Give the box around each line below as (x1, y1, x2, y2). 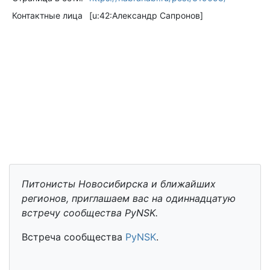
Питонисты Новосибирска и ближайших (22, 178, 216, 190)
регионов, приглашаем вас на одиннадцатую (22, 192, 236, 205)
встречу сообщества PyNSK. (22, 207, 158, 219)
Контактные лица (11, 10, 83, 21)
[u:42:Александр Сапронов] (89, 10, 203, 21)
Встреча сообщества (22, 231, 125, 243)
